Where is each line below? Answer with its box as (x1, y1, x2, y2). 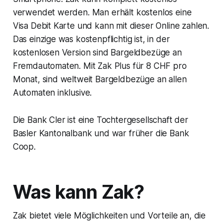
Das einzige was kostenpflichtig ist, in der (12, 34, 170, 45)
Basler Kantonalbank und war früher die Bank (12, 128, 189, 139)
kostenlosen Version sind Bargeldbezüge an (12, 48, 182, 58)
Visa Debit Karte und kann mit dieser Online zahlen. (12, 21, 210, 31)
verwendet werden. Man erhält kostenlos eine (12, 7, 192, 18)
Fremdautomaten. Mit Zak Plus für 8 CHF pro (12, 61, 187, 71)
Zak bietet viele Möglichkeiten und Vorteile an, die (12, 211, 206, 221)
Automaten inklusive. (12, 88, 92, 98)
